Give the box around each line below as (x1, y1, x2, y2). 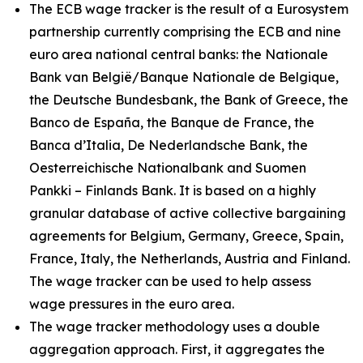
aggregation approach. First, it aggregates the (29, 341, 325, 357)
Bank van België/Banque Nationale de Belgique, (29, 69, 339, 85)
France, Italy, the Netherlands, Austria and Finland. (29, 250, 350, 267)
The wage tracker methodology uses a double (29, 318, 320, 335)
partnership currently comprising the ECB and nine (29, 23, 341, 40)
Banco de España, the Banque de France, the (29, 114, 314, 130)
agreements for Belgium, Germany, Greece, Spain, (29, 228, 344, 244)
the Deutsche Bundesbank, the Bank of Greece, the (29, 92, 348, 108)
